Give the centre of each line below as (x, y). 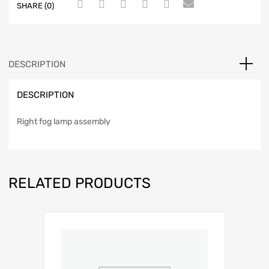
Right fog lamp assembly (64, 122)
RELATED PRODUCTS (80, 183)
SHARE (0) (35, 6)
